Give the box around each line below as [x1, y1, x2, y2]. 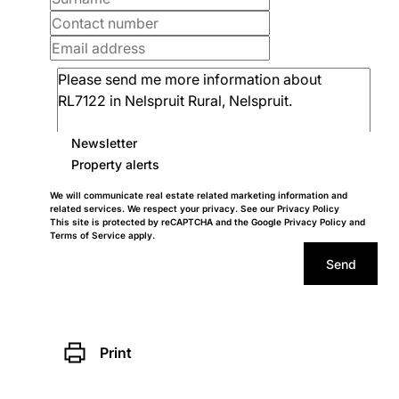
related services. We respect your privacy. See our [50, 203, 277, 214]
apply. [126, 230, 155, 240]
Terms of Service [50, 230, 126, 240]
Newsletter [71, 134, 137, 151]
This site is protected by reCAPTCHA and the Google [50, 216, 284, 227]
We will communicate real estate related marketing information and [50, 190, 347, 200]
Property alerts [71, 156, 159, 172]
